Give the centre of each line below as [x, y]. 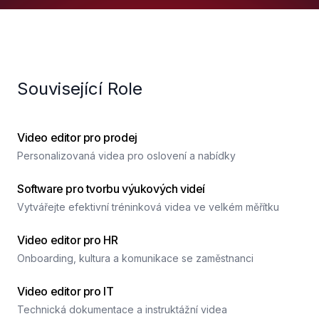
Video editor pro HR [68, 240]
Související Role [80, 89]
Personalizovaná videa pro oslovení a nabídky [126, 156]
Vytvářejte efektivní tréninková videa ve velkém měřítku [148, 207]
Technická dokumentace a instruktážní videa [122, 309]
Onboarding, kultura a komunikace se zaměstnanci [135, 258]
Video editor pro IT [66, 291]
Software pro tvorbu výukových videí [111, 189]
